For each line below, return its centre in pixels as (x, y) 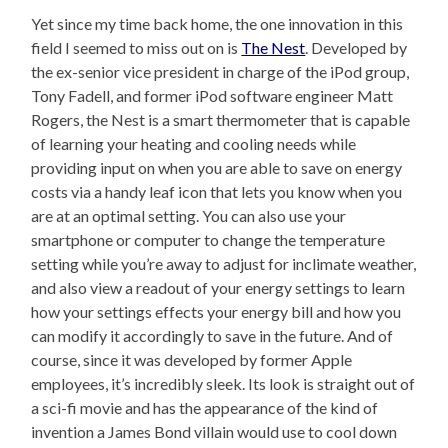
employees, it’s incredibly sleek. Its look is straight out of (223, 384)
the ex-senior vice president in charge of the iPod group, (220, 72)
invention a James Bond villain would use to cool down (214, 432)
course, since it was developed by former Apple (192, 360)
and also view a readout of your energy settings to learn (218, 288)
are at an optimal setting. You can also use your (189, 216)
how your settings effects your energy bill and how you (216, 312)
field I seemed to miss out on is (136, 48)
